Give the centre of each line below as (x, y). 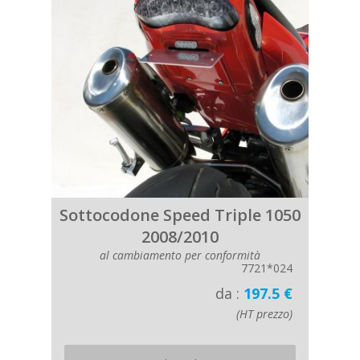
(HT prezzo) (264, 314)
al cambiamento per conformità (180, 255)
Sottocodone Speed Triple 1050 (180, 215)
